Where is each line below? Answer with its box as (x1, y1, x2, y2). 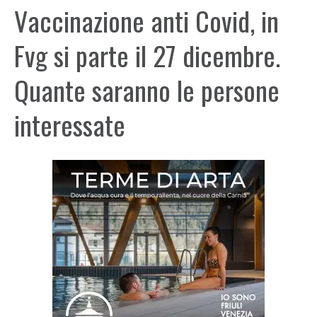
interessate (14, 105, 125, 144)
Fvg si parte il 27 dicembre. (14, 35, 280, 75)
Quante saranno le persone (14, 70, 279, 110)
